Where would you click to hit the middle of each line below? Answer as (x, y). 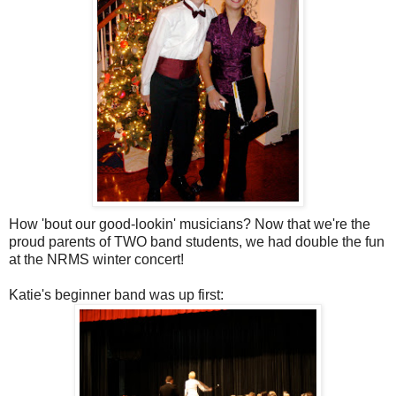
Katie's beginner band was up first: (116, 294)
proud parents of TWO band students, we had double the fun (197, 241)
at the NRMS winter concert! (96, 259)
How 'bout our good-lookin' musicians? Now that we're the (190, 224)
